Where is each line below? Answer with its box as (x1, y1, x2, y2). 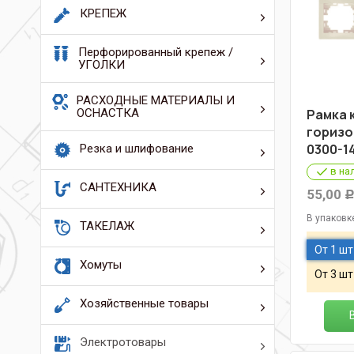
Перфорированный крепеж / (77, 45, 233, 59)
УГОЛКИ (77, 58, 125, 72)
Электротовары (80, 335, 166, 349)
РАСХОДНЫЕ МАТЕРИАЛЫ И (76, 93, 235, 107)
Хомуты (80, 258, 122, 272)
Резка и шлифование (80, 141, 194, 156)
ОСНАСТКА (76, 106, 139, 120)
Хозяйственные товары (80, 296, 209, 311)
